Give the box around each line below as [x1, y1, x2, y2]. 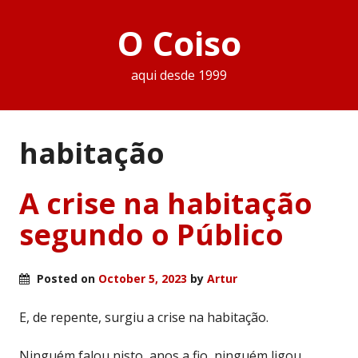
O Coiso [117, 20, 241, 66]
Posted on [34, 270, 98, 286]
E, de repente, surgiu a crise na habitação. [19, 308, 268, 326]
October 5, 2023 [98, 270, 187, 286]
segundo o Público [19, 214, 284, 254]
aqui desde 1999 [131, 66, 227, 85]
